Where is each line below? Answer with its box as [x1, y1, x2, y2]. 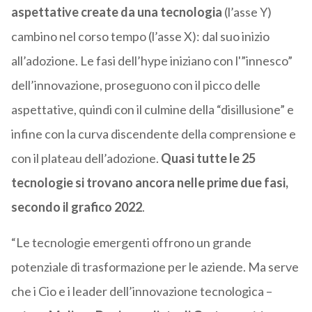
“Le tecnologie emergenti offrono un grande [10, 235, 251, 251]
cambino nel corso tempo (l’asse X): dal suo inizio [10, 29, 270, 45]
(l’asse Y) [221, 4, 272, 20]
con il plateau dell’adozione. [10, 150, 161, 166]
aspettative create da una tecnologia [10, 4, 222, 20]
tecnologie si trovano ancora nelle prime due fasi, [10, 175, 288, 191]
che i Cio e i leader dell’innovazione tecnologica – [10, 283, 272, 299]
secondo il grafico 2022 [10, 199, 142, 215]
